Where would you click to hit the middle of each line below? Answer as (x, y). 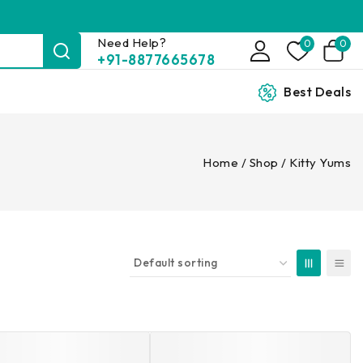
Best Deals (317, 92)
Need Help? (132, 42)
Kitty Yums (320, 162)
